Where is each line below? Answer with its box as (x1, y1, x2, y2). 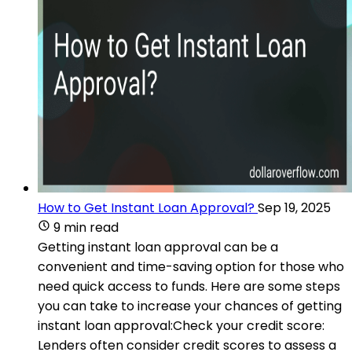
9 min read (53, 218, 119, 236)
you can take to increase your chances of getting (38, 296, 342, 315)
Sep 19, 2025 (258, 198, 331, 217)
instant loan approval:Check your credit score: (38, 316, 324, 335)
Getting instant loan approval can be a (38, 237, 278, 256)
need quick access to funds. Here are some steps (38, 277, 340, 295)
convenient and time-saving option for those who (38, 257, 344, 276)
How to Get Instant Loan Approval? (38, 198, 255, 217)
